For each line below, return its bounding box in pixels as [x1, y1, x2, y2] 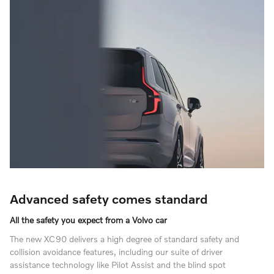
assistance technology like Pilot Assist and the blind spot [10, 259, 226, 270]
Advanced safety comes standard [10, 191, 208, 206]
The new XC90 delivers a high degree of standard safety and [10, 233, 239, 244]
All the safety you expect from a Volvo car [10, 214, 167, 225]
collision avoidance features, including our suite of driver [10, 246, 223, 257]
